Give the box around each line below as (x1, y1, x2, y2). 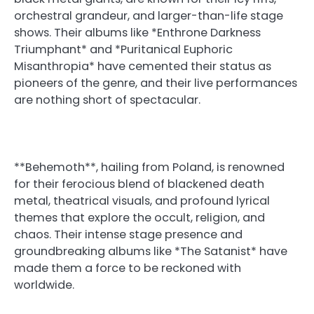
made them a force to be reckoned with (14, 260, 241, 277)
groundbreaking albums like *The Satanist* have (14, 243, 287, 260)
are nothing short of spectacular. (14, 92, 200, 109)
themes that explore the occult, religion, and (14, 210, 265, 226)
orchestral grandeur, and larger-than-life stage (14, 8, 283, 25)
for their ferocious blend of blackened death (14, 176, 264, 193)
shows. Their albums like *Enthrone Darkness (14, 25, 261, 41)
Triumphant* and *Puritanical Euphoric (14, 41, 233, 58)
